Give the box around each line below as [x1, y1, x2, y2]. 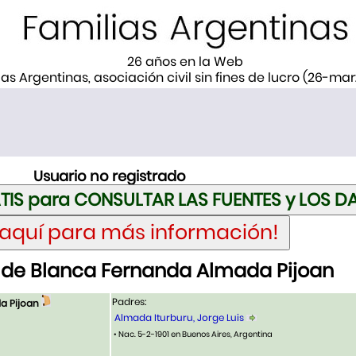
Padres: [112, 295, 146, 309]
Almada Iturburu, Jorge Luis [114, 311, 244, 325]
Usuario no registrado [33, 165, 186, 186]
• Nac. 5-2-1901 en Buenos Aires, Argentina [112, 328, 273, 341]
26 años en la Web [126, 52, 243, 71]
